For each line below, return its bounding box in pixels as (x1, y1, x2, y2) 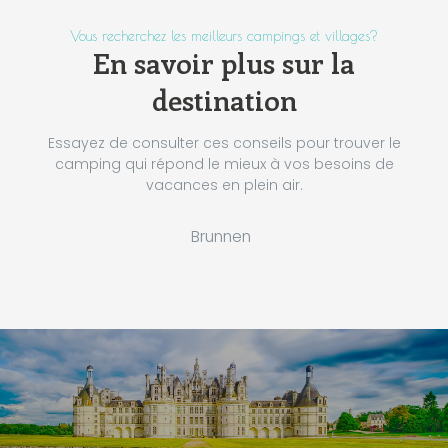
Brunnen (190, 225, 251, 249)
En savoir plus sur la (93, 43, 355, 81)
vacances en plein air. (145, 175, 303, 196)
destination (151, 80, 297, 118)
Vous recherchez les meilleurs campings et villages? (70, 27, 378, 44)
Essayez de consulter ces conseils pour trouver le (47, 133, 401, 154)
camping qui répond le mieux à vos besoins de (54, 154, 394, 175)
